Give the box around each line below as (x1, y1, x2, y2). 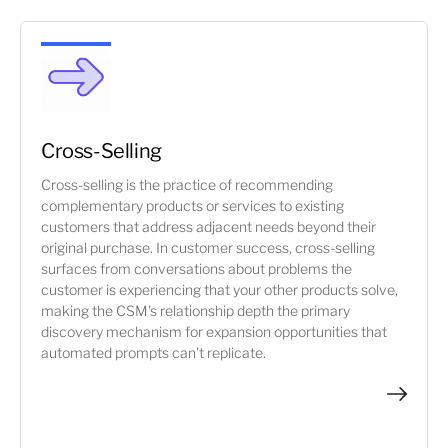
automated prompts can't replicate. (41, 344, 266, 361)
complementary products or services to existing (41, 197, 344, 214)
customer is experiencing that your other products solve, (41, 281, 398, 298)
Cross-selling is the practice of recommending (41, 176, 333, 193)
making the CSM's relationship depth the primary (41, 302, 350, 319)
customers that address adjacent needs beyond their (41, 218, 376, 235)
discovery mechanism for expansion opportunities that (41, 323, 387, 340)
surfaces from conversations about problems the (41, 260, 352, 277)
